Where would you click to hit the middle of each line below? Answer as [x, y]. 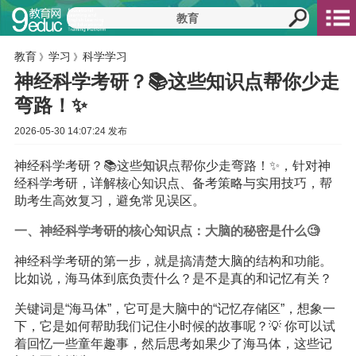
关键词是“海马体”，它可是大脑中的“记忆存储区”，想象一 [174, 309]
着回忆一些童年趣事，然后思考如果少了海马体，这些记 [173, 344]
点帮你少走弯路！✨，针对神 [249, 166]
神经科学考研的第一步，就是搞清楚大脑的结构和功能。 [173, 261]
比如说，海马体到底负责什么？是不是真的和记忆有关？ [173, 279]
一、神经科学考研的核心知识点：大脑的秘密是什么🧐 [166, 231]
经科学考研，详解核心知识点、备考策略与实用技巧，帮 [173, 183]
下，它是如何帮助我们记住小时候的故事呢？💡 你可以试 [174, 326]
